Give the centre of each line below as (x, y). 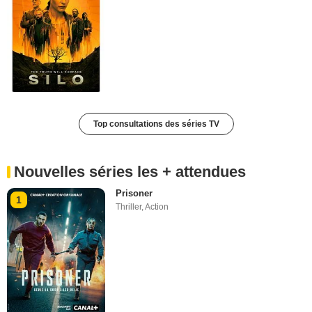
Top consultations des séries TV (156, 124)
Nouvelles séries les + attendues (130, 172)
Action (157, 207)
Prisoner (134, 194)
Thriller (129, 207)
